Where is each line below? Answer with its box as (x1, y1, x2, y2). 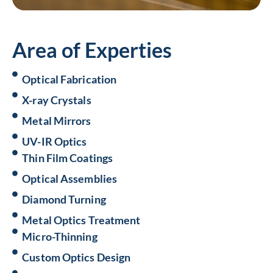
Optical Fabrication (22, 73, 117, 86)
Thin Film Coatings (22, 151, 113, 165)
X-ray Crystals (22, 93, 91, 107)
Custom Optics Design (22, 250, 131, 264)
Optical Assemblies (22, 172, 118, 185)
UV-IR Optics (22, 135, 87, 148)
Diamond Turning (22, 193, 106, 206)
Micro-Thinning (22, 230, 97, 243)
